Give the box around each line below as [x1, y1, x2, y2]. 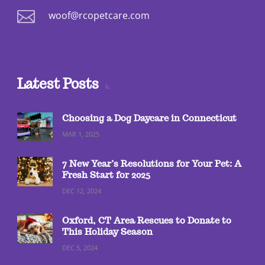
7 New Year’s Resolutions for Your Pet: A [62, 158, 241, 170]
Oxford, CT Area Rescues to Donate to [62, 215, 231, 227]
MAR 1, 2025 [62, 130, 99, 139]
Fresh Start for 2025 [62, 169, 150, 181]
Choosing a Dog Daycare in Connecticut [62, 112, 237, 124]
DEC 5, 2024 [62, 243, 98, 253]
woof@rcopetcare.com [48, 9, 150, 22]
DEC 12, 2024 [62, 186, 101, 196]
